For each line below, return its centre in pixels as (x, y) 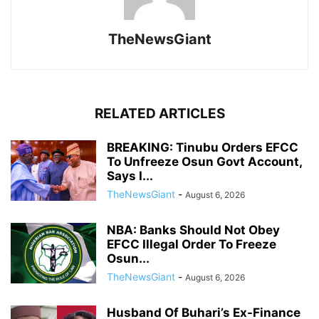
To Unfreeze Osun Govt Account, (204, 161)
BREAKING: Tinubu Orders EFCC (203, 147)
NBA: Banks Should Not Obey (193, 230)
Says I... (130, 176)
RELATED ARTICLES (159, 113)
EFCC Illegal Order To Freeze (192, 244)
